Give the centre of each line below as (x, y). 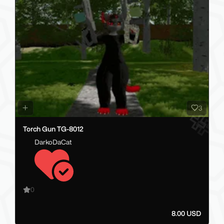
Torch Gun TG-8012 (53, 129)
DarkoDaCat (53, 142)
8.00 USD (186, 214)
